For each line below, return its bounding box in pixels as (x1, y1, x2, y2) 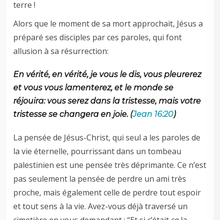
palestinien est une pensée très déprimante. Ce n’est (13, 160, 207, 171)
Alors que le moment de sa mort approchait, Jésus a (13, 18, 203, 29)
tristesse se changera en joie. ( (13, 110, 133, 119)
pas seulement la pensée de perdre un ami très (13, 173, 187, 185)
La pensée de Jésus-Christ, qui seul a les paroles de (13, 132, 201, 143)
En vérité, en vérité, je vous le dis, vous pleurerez (13, 70, 202, 80)
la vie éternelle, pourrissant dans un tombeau (13, 146, 182, 157)
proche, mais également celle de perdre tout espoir (13, 187, 201, 198)
